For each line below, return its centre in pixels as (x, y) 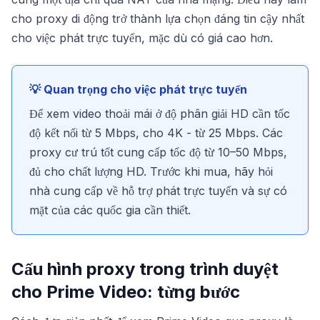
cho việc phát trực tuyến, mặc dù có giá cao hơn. (142, 38)
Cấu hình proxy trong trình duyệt (145, 269)
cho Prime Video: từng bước (126, 292)
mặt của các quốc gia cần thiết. (110, 210)
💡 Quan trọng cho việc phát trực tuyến (138, 89)
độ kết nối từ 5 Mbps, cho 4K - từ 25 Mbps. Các (156, 133)
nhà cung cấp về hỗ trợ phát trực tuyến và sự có (158, 191)
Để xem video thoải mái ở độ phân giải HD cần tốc (160, 114)
